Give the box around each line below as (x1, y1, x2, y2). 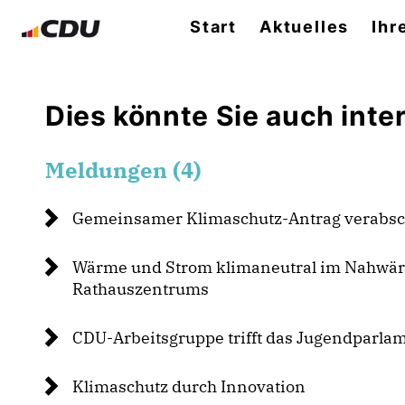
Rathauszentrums (72, 278, 209, 299)
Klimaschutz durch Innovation (72, 376, 306, 397)
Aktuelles (259, 17, 350, 36)
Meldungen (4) (45, 155, 202, 184)
